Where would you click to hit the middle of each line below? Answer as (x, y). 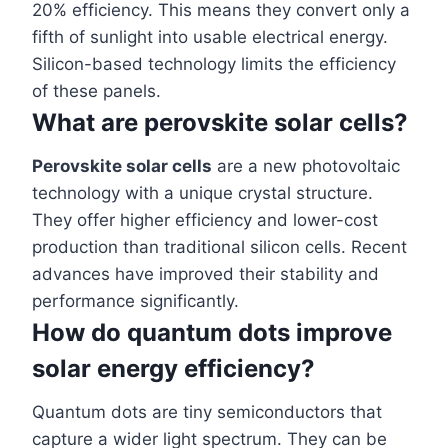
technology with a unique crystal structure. (202, 192)
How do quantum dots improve (212, 332)
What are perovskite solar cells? (220, 122)
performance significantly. (135, 300)
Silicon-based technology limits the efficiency (214, 63)
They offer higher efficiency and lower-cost (205, 219)
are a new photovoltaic (306, 165)
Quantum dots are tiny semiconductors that (207, 411)
